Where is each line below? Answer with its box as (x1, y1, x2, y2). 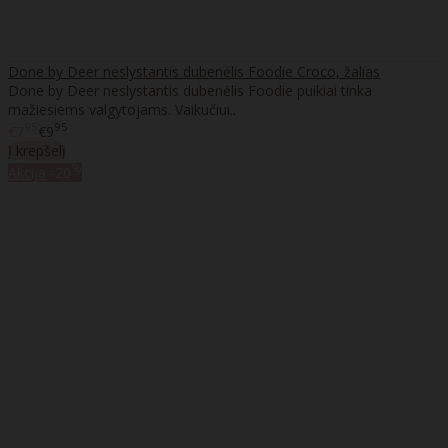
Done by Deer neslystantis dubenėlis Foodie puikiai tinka (8, 81, 372, 101)
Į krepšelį (8, 141, 66, 161)
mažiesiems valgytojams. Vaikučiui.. (8, 100, 236, 120)
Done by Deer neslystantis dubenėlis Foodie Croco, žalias (8, 62, 380, 82)
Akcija (8, 162, 46, 182)
